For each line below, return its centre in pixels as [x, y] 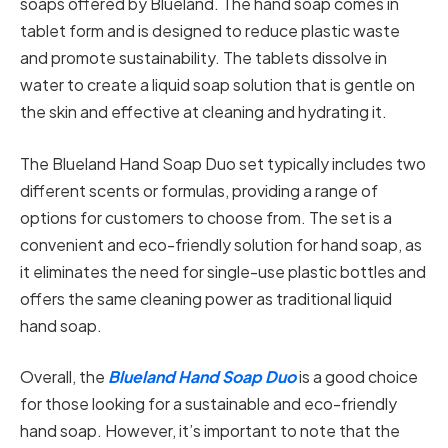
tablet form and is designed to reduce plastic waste [210, 31]
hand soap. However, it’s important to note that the [210, 431]
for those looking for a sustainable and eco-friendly [208, 404]
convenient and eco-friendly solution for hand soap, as [221, 244]
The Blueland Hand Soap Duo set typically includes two [223, 163]
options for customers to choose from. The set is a [206, 217]
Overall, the [64, 377]
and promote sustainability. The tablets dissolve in [203, 58]
